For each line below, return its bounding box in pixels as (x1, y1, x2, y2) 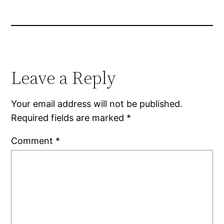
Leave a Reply (11, 65, 116, 90)
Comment (11, 135, 56, 146)
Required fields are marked (11, 112, 127, 123)
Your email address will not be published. (11, 98, 183, 109)
